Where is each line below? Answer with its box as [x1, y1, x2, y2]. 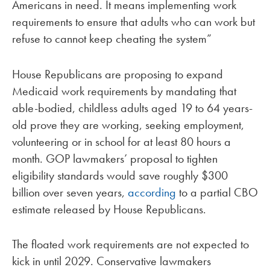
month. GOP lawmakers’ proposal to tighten [12, 150, 218, 166]
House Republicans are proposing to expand [12, 66, 223, 82]
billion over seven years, [12, 184, 128, 200]
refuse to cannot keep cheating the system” [12, 30, 212, 46]
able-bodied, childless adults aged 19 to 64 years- [12, 99, 253, 116]
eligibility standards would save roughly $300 [12, 167, 228, 183]
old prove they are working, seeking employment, [12, 116, 244, 133]
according [128, 184, 176, 200]
